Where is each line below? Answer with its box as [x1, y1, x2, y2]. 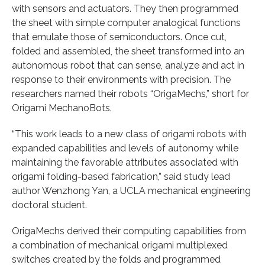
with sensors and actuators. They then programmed [12, 2, 238, 14]
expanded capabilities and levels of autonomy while [12, 142, 238, 154]
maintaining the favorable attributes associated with [12, 156, 238, 168]
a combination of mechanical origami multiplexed [12, 239, 228, 251]
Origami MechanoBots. [12, 102, 112, 114]
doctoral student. [12, 199, 87, 211]
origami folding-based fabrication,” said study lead [12, 170, 230, 182]
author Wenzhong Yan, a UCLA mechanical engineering [12, 185, 251, 196]
